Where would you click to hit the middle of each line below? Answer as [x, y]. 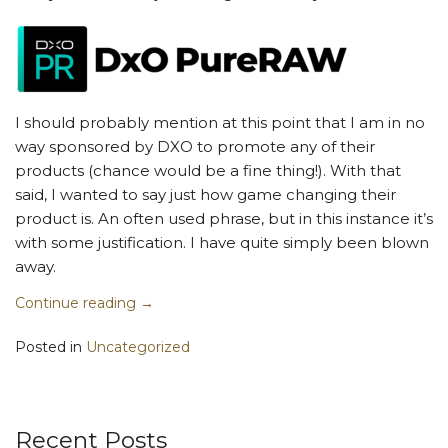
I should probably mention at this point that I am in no [220, 123]
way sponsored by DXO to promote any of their [195, 147]
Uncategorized [138, 347]
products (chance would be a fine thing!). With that [208, 171]
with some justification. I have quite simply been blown [222, 243]
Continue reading [77, 303]
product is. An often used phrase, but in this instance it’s [224, 219]
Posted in [48, 347]
